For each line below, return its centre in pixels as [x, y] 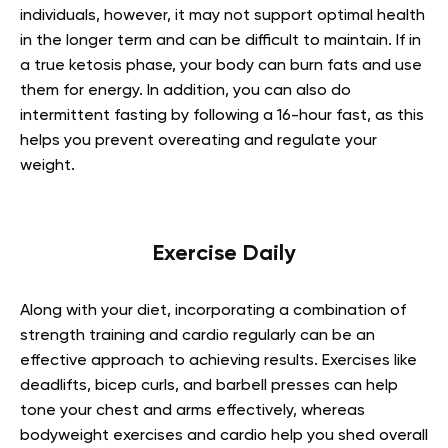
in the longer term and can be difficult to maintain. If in [220, 41]
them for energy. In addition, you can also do [185, 91]
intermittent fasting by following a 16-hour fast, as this [222, 116]
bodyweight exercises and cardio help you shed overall [224, 436]
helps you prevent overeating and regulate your [198, 141]
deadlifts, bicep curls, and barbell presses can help [209, 386]
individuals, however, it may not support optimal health [222, 16]
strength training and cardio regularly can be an [197, 336]
